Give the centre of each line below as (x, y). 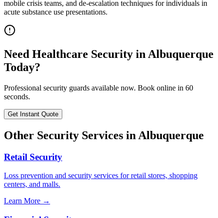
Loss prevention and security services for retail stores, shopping (101, 176)
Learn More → (27, 201)
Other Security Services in (71, 135)
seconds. (17, 96)
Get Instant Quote (33, 114)
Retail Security (33, 157)
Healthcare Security (82, 54)
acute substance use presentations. (56, 12)
